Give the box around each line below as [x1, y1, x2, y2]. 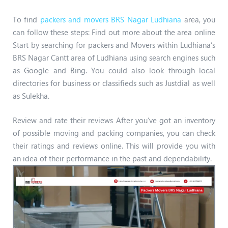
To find [13, 14, 40, 24]
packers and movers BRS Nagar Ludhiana [40, 14, 182, 24]
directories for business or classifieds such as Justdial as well [13, 78, 215, 88]
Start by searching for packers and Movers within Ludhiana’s [13, 40, 215, 50]
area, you [181, 14, 216, 24]
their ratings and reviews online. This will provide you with [13, 140, 215, 151]
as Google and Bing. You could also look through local [13, 65, 215, 75]
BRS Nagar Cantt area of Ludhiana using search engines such [13, 52, 215, 63]
